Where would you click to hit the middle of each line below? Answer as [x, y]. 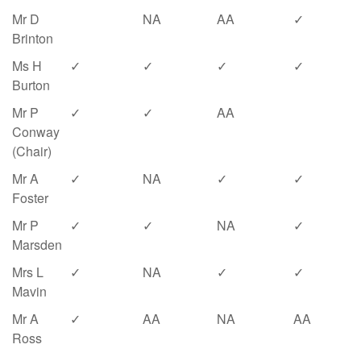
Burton [31, 85]
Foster [30, 198]
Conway [36, 132]
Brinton [33, 38]
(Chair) [32, 151]
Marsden [37, 245]
